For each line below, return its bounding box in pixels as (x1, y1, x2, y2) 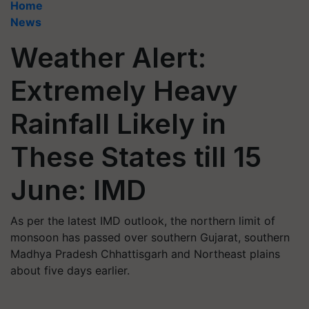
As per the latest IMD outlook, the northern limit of (10, 214, 275, 228)
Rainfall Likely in (10, 107, 226, 141)
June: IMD (10, 173, 146, 207)
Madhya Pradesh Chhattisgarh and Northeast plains (10, 247, 280, 261)
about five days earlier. (10, 263, 130, 277)
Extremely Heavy (10, 74, 238, 108)
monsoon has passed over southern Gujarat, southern (10, 230, 290, 244)
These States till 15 (10, 140, 261, 174)
